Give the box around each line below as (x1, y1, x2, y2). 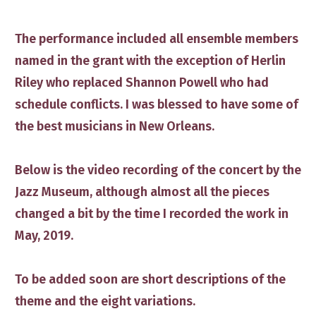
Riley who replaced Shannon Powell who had (15, 75, 269, 91)
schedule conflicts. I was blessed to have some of (15, 97, 298, 113)
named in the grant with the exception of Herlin (15, 53, 286, 69)
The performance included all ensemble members (15, 31, 298, 47)
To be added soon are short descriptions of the (15, 272, 286, 288)
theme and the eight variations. (15, 293, 198, 310)
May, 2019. (15, 228, 73, 244)
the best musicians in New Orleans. (15, 119, 214, 135)
